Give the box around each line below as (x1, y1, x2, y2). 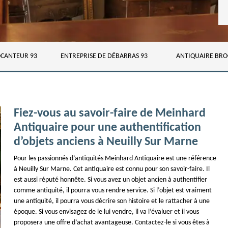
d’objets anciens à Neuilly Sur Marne (14, 136, 198, 148)
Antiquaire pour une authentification (14, 122, 202, 134)
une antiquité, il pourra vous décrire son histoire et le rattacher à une (14, 197, 210, 205)
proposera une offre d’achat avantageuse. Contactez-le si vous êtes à (14, 219, 210, 226)
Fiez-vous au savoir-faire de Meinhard (14, 107, 206, 120)
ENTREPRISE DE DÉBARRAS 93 (61, 52, 148, 60)
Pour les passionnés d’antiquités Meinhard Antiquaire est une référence (14, 155, 217, 162)
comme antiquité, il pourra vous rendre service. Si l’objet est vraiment (14, 187, 212, 194)
